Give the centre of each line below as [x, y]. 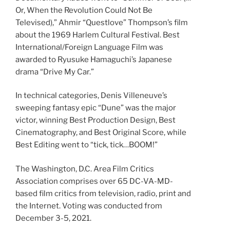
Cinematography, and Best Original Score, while [101, 133]
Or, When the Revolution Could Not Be [84, 10]
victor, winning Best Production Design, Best [95, 120]
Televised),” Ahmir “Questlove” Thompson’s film [102, 22]
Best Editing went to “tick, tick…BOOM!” [87, 145]
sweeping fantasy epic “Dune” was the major [96, 108]
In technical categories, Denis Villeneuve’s [91, 96]
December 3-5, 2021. [53, 218]
